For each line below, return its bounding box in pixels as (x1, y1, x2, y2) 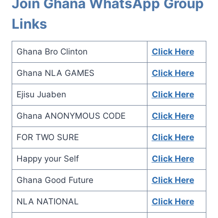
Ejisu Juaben (16, 89, 66, 99)
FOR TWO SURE (16, 132, 79, 142)
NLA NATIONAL (16, 196, 79, 206)
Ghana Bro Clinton (16, 46, 88, 56)
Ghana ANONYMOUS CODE (16, 110, 126, 121)
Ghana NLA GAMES (16, 68, 94, 78)
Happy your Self (16, 153, 79, 163)
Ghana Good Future (16, 175, 93, 185)
